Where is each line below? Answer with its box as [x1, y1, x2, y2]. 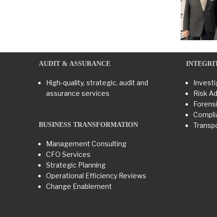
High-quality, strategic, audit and [46, 78, 148, 87]
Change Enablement [46, 182, 112, 191]
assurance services [46, 89, 109, 98]
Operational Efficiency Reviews [46, 171, 146, 180]
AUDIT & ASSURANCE [39, 60, 110, 68]
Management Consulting [46, 139, 126, 148]
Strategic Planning [46, 161, 106, 170]
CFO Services [46, 150, 91, 159]
